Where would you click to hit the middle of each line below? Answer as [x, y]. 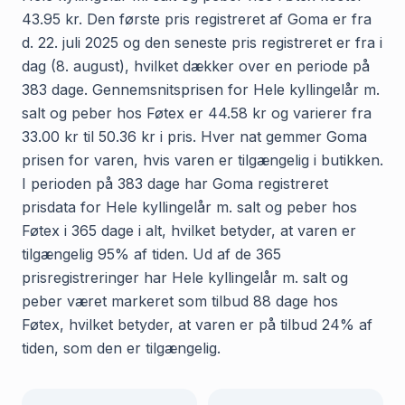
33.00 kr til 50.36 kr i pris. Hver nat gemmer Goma [194, 136]
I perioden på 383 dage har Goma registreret [175, 183]
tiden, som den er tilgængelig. [121, 348]
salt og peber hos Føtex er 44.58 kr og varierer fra [197, 113]
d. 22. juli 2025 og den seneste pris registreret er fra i [202, 42]
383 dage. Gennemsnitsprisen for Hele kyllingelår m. [201, 89]
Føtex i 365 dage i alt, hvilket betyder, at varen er [189, 230]
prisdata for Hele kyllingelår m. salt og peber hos [189, 207]
